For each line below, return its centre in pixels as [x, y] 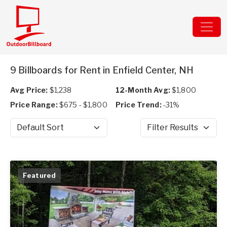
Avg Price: [29, 90]
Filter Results [163, 132]
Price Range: [34, 105]
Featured [40, 175]
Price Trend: [139, 105]
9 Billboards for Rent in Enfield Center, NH [102, 70]
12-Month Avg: [143, 90]
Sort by [22, 132]
